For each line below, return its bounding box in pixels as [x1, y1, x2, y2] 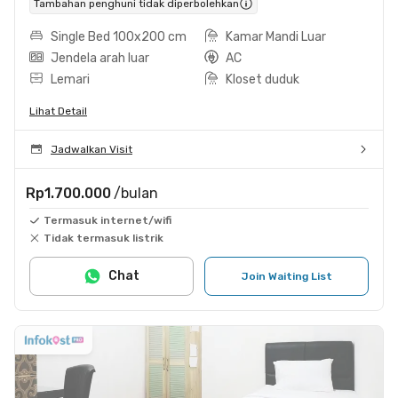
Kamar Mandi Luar [226, 28, 326, 44]
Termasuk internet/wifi [44, 213, 171, 227]
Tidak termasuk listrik [44, 231, 163, 244]
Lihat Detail [29, 104, 87, 117]
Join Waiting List [241, 269, 332, 283]
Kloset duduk [226, 71, 299, 87]
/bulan [114, 184, 158, 202]
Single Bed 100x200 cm [51, 28, 187, 44]
